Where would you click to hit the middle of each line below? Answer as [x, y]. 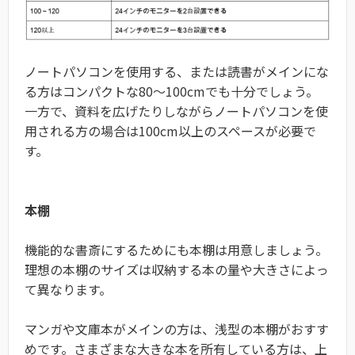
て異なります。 [68, 290]
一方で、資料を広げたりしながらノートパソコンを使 [176, 111]
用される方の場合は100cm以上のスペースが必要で [170, 131]
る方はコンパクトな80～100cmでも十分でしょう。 [172, 92]
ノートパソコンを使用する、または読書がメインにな [177, 72]
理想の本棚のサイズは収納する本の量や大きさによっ [177, 270]
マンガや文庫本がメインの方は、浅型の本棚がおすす [177, 329]
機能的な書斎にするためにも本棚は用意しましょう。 [176, 250]
